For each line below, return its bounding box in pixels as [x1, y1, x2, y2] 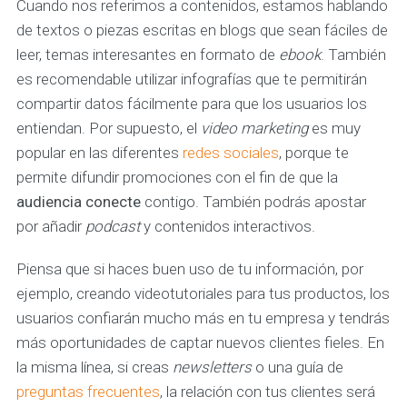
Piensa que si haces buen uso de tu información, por [15, 260, 363, 279]
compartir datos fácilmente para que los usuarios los [15, 94, 367, 114]
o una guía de [251, 358, 343, 377]
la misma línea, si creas [15, 358, 173, 377]
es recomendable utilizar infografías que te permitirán [15, 70, 367, 89]
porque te [284, 144, 349, 163]
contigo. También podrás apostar [144, 193, 366, 212]
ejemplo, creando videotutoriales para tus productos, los [15, 284, 390, 303]
